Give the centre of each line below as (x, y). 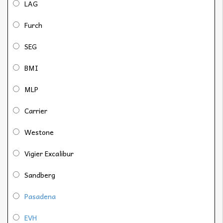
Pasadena (40, 196)
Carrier (36, 111)
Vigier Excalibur (49, 154)
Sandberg (40, 175)
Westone (39, 132)
